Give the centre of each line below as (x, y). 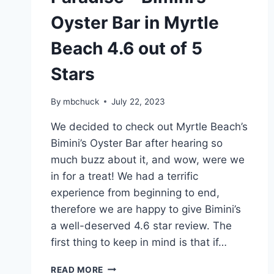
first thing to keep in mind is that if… (139, 242)
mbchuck (81, 101)
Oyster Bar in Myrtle (135, 23)
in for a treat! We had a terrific (124, 176)
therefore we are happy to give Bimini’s (146, 209)
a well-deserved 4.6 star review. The (141, 225)
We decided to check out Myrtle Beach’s (149, 126)
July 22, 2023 (139, 101)
